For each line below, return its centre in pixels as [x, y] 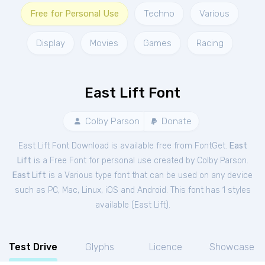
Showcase [232, 247]
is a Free [50, 161]
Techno [159, 14]
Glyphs [99, 247]
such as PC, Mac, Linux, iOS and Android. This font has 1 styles [132, 190]
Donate [175, 121]
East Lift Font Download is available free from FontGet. [124, 146]
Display [50, 43]
